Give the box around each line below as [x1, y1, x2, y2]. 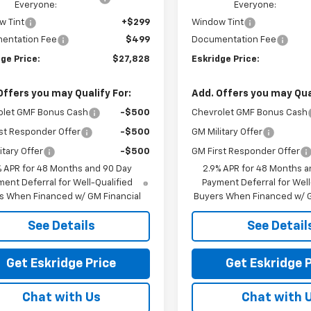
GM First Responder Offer [192, 146, 301, 156]
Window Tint [192, 17, 244, 27]
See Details [27, 219, 95, 233]
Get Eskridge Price [6, 257, 116, 270]
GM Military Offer [192, 127, 263, 137]
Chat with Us [22, 291, 101, 304]
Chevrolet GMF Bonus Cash [192, 108, 308, 117]
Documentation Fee [192, 35, 277, 44]
